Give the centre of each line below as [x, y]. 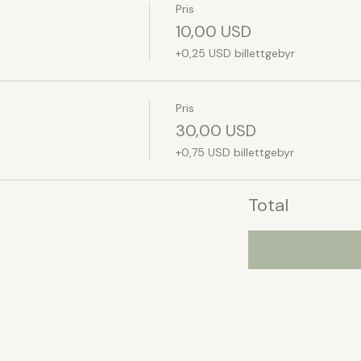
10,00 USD [213, 31]
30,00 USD [216, 131]
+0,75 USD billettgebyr [234, 152]
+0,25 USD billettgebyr [235, 53]
